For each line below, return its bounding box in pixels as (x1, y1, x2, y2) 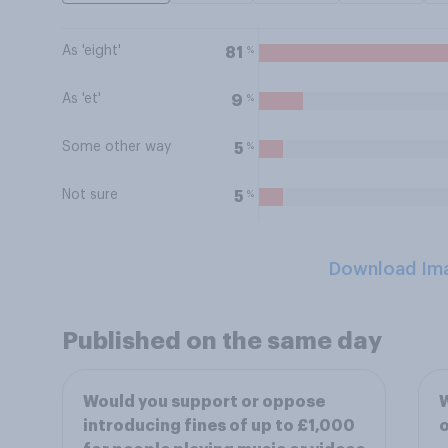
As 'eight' (62, 44, 121, 58)
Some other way (62, 140, 171, 154)
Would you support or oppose (83, 394, 325, 410)
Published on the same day (62, 329, 382, 353)
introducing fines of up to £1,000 (83, 418, 355, 434)
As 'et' (62, 92, 101, 106)
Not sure (62, 188, 118, 202)
